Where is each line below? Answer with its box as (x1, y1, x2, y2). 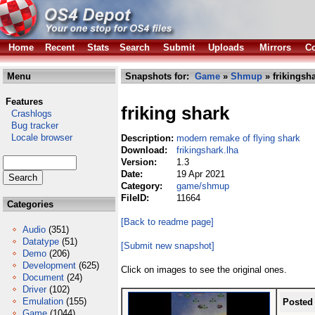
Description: (121, 133, 176, 143)
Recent (45, 42, 75, 53)
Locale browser (3, 132, 72, 143)
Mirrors (259, 42, 291, 53)
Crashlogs (3, 108, 52, 119)
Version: (121, 157, 160, 167)
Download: (121, 145, 170, 155)
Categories (4, 199, 53, 210)
